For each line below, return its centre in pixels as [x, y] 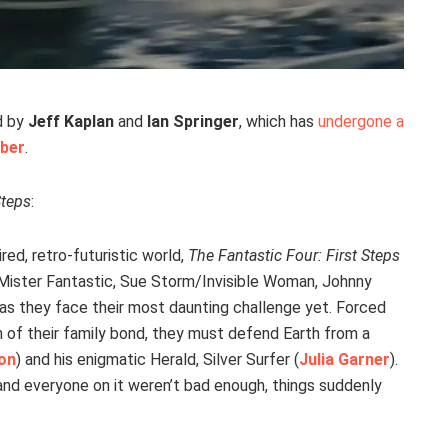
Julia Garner [344, 359]
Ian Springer [193, 121]
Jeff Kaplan [71, 121]
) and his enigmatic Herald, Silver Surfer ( [157, 359]
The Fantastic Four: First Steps [294, 255]
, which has [278, 121]
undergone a [361, 121]
